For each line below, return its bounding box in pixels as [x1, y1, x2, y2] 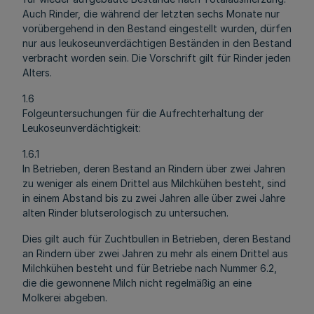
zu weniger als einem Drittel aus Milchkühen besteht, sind [22, 177, 286, 189]
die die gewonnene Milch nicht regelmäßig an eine [22, 277, 252, 289]
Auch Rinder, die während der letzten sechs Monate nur [22, 8, 280, 20]
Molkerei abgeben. [22, 292, 107, 303]
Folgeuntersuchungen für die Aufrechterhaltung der [22, 107, 264, 119]
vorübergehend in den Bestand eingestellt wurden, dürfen [22, 22, 292, 34]
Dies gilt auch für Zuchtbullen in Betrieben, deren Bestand [22, 233, 291, 245]
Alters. [22, 67, 52, 78]
